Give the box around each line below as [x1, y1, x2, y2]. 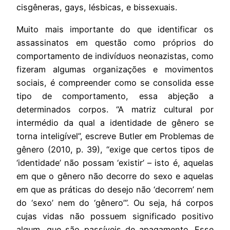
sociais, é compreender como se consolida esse [16, 77, 214, 88]
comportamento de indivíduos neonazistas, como [16, 50, 214, 61]
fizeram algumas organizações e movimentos [16, 64, 214, 74]
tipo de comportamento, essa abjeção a [16, 90, 214, 101]
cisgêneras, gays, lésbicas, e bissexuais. [16, 2, 177, 13]
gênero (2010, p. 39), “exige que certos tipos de [16, 144, 214, 155]
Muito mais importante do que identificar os [16, 24, 214, 34]
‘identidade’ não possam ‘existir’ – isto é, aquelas [16, 157, 214, 168]
